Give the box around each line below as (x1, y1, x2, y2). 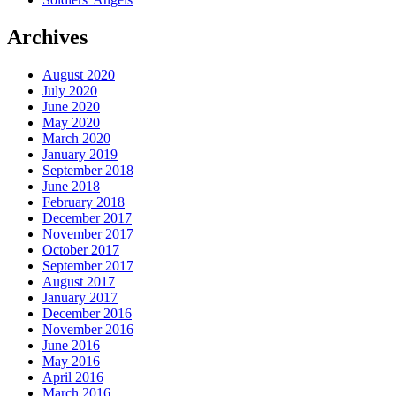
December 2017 (42, 210, 132, 226)
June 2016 (42, 338, 100, 354)
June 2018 (42, 179, 100, 194)
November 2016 (42, 322, 133, 338)
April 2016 (42, 369, 103, 385)
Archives (7, 26, 88, 49)
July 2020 (42, 83, 97, 99)
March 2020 (42, 131, 110, 147)
